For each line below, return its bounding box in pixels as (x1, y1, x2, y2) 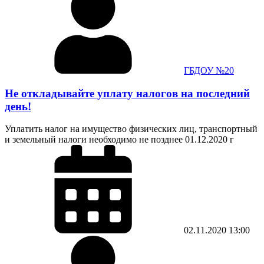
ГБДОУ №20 (184, 65, 234, 75)
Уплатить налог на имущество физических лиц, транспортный (5, 124, 258, 134)
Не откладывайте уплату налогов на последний (5, 87, 250, 100)
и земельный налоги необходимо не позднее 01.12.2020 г (5, 134, 234, 145)
